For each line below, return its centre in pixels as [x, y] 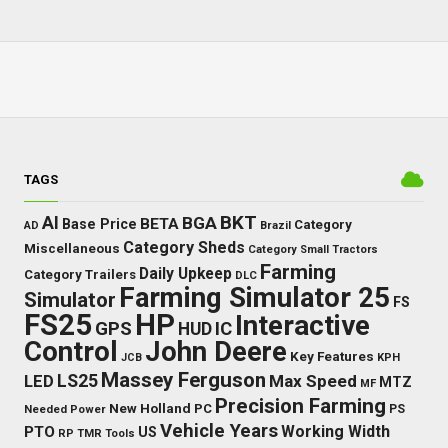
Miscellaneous [71, 248]
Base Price [99, 223]
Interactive [302, 325]
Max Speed [312, 380]
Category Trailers [79, 274]
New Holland [149, 407]
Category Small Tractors [312, 249]
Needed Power [64, 408]
